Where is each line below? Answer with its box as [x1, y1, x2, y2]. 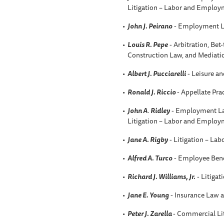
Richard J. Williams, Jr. [127, 170, 195, 182]
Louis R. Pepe [127, 38, 168, 50]
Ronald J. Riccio [127, 86, 177, 97]
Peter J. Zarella [127, 207, 173, 219]
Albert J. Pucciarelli [127, 67, 186, 79]
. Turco [151, 152, 172, 163]
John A [127, 104, 147, 116]
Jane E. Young [127, 189, 169, 200]
